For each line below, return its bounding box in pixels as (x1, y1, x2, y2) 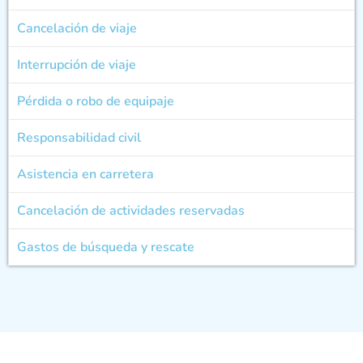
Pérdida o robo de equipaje (17, 92, 174, 110)
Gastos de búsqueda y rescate (17, 237, 194, 256)
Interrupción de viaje (17, 55, 136, 74)
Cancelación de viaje (17, 19, 137, 37)
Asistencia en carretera (17, 164, 154, 183)
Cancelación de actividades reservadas (17, 201, 245, 220)
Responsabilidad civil (17, 128, 141, 147)
